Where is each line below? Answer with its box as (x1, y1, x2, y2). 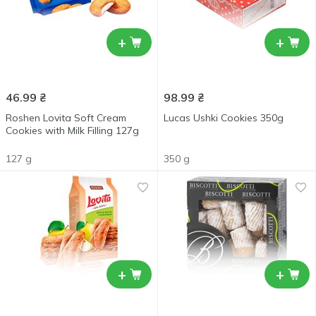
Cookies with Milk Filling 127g (6, 124, 139, 137)
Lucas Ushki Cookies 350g (164, 111, 284, 124)
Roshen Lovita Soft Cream (6, 111, 126, 124)
